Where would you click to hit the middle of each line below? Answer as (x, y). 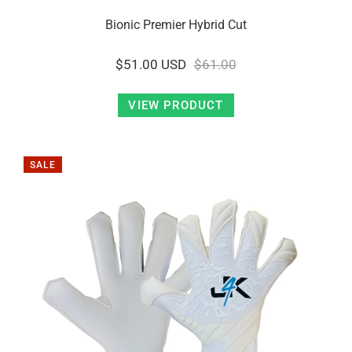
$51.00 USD (151, 64)
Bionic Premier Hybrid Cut (176, 25)
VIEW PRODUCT (176, 105)
